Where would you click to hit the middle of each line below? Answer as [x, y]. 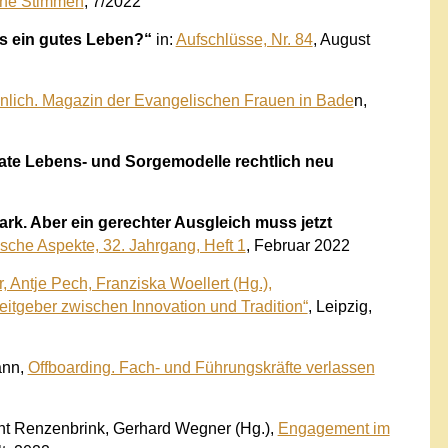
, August [341, 39]
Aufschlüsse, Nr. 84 [244, 39]
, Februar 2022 [297, 245]
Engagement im [333, 428]
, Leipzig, [339, 306]
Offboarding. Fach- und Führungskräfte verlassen [201, 367]
